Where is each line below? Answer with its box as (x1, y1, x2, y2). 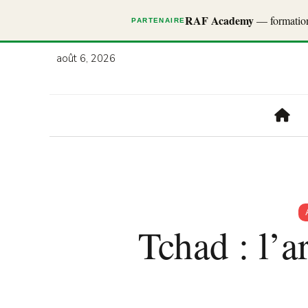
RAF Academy (185, 12, 254, 28)
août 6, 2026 (56, 52, 115, 65)
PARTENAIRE (131, 16, 186, 24)
